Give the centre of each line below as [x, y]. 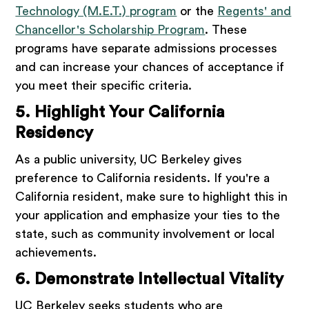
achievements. [56, 253]
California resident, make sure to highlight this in [152, 197]
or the [197, 11]
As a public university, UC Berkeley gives [129, 160]
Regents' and [255, 11]
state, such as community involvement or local [145, 234]
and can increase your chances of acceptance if [150, 67]
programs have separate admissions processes [147, 49]
